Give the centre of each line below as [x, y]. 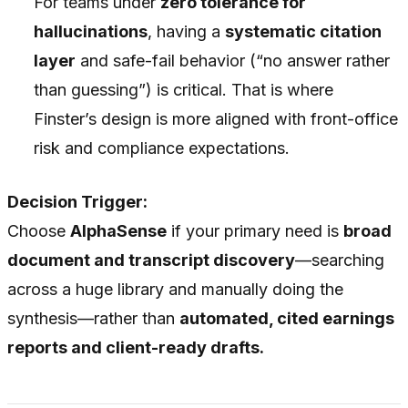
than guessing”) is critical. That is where [184, 90]
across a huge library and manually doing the [175, 290]
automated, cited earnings [287, 319]
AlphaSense [118, 231]
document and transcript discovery [151, 260]
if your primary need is [255, 231]
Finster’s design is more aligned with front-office [216, 119]
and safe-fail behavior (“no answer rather [233, 61]
